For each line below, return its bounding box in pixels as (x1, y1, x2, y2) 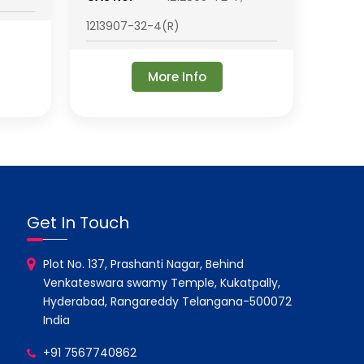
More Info (148, 68, 207, 85)
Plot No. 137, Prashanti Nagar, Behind (43, 256, 245, 272)
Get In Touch (27, 211, 130, 234)
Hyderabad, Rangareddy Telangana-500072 (43, 293, 292, 310)
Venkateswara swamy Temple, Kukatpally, (43, 275, 281, 291)
